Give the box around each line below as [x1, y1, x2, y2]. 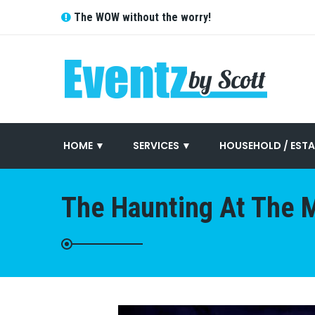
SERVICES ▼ [133, 139, 191, 153]
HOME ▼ [61, 139, 105, 153]
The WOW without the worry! [71, 11, 211, 24]
